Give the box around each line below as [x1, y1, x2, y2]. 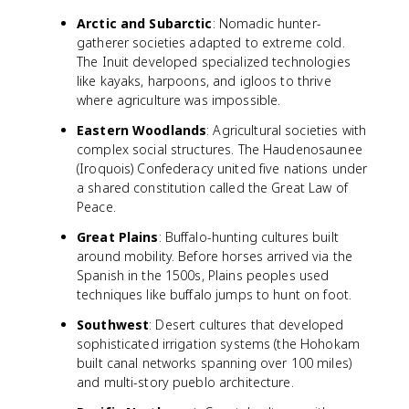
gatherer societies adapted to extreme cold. [77, 34, 345, 51]
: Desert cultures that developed [149, 316, 344, 333]
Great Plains [77, 228, 159, 246]
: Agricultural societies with [206, 121, 367, 139]
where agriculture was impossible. [77, 91, 281, 109]
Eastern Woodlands [77, 121, 207, 139]
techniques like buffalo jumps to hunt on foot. [77, 286, 352, 303]
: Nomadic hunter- [212, 15, 321, 32]
